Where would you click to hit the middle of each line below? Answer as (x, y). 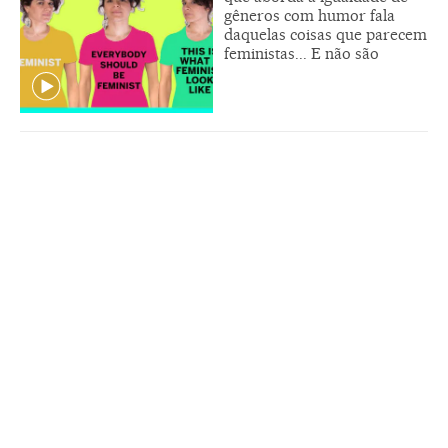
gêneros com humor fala (309, 16)
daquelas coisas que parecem (325, 35)
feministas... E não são (301, 54)
